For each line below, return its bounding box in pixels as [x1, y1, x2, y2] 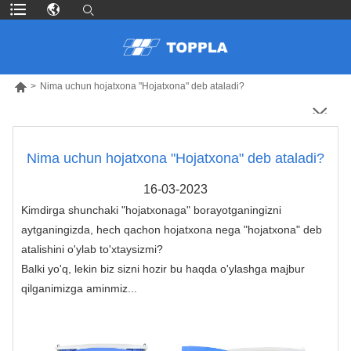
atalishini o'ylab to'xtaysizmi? [21, 242, 163, 255]
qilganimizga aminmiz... [21, 281, 137, 295]
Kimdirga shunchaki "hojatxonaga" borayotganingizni [21, 203, 281, 216]
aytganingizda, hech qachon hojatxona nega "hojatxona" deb [21, 223, 322, 236]
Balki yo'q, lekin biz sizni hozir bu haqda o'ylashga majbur [21, 262, 305, 275]
